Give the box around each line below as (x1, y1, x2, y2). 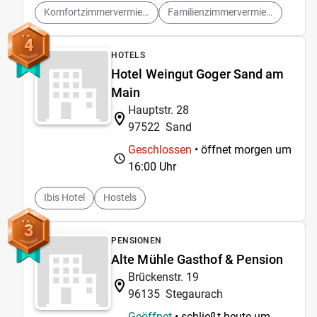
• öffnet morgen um (192, 142, 292, 156)
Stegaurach (166, 287, 223, 301)
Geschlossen (128, 142, 192, 156)
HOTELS (111, 50, 145, 60)
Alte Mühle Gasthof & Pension (111, 251, 284, 267)
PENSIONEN (111, 235, 162, 246)
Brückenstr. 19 (128, 270, 199, 284)
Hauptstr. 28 (128, 103, 189, 117)
